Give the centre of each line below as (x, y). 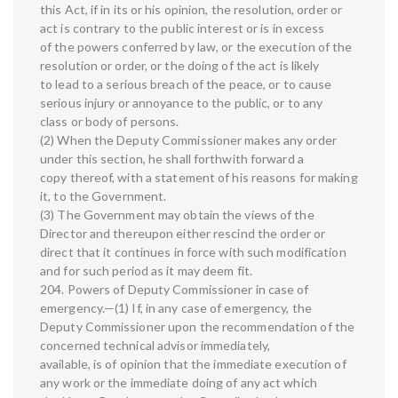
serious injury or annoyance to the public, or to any (182, 103)
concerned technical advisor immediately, (155, 346)
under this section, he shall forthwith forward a (172, 159)
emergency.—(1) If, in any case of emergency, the (176, 308)
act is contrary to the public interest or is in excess (183, 28)
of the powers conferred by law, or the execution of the (196, 47)
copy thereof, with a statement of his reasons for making (199, 178)
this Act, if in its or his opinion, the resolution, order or (191, 10)
